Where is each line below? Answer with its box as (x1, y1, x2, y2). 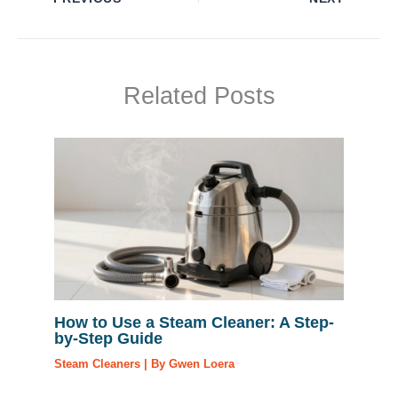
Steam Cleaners (54, 357, 141, 371)
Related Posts (123, 82, 275, 110)
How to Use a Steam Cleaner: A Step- (54, 313, 335, 332)
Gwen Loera (169, 357, 235, 371)
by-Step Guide (54, 329, 163, 348)
